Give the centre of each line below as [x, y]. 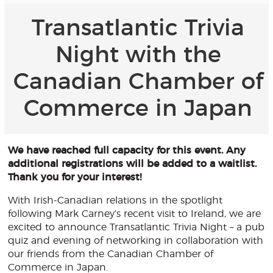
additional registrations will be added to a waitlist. [133, 164]
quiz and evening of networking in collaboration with [136, 240]
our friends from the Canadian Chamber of [111, 254]
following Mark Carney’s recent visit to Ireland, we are [135, 214]
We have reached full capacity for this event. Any [127, 150]
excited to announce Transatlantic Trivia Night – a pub [136, 227]
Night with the [138, 55]
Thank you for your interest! [75, 177]
